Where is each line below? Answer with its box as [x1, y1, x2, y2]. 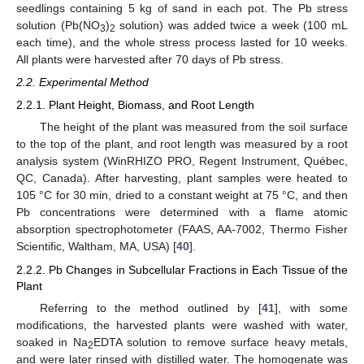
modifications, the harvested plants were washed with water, [16, 318, 348, 331]
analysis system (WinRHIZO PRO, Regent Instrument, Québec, [16, 154, 348, 168]
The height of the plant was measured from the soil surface [39, 120, 348, 134]
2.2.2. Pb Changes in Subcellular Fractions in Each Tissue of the [16, 262, 348, 276]
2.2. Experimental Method [16, 76, 149, 89]
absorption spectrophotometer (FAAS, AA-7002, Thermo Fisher [16, 223, 348, 236]
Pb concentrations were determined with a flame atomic [16, 206, 348, 219]
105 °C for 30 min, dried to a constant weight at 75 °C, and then [16, 188, 348, 202]
